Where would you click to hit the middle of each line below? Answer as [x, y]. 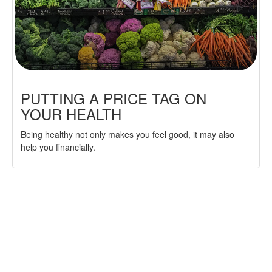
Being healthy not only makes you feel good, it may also [127, 134]
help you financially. [58, 147]
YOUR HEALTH [71, 114]
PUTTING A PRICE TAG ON [114, 98]
